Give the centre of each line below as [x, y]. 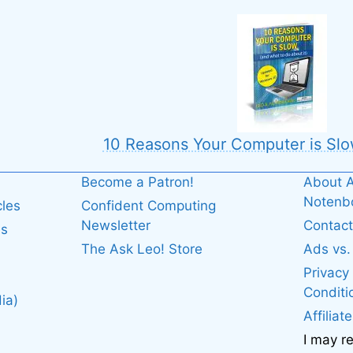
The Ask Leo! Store [141, 249]
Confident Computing [148, 206]
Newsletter [115, 225]
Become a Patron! [137, 182]
